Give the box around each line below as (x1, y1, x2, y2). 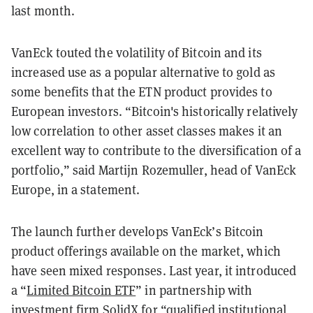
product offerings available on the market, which (11, 242, 281, 259)
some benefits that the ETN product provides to (11, 83, 272, 100)
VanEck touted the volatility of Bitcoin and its (11, 44, 262, 61)
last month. (11, 2, 75, 19)
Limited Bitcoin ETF (27, 282, 136, 298)
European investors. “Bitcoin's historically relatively (11, 103, 298, 119)
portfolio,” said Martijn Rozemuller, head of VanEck (11, 161, 297, 178)
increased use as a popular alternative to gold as (11, 64, 275, 80)
